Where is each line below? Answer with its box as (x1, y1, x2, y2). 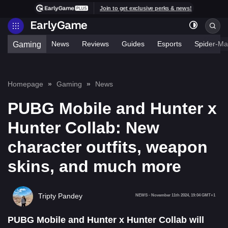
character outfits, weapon (8, 137, 208, 156)
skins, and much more (8, 157, 181, 176)
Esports (157, 39, 182, 48)
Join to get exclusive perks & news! (100, 5, 192, 11)
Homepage (8, 79, 43, 88)
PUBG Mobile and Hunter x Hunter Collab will (8, 214, 204, 225)
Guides (122, 39, 145, 48)
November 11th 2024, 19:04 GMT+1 (151, 192, 215, 197)
